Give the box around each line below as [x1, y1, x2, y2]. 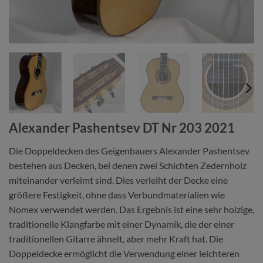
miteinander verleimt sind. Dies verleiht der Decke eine [9, 174, 228, 186]
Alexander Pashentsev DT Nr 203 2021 [9, 119, 235, 136]
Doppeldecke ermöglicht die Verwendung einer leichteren [9, 247, 240, 259]
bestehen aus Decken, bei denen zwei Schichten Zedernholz [9, 159, 247, 171]
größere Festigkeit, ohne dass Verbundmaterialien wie [9, 188, 225, 200]
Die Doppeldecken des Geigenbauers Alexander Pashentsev [9, 144, 249, 156]
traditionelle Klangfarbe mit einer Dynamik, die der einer [9, 218, 234, 230]
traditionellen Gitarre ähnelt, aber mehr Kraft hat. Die [9, 232, 223, 244]
